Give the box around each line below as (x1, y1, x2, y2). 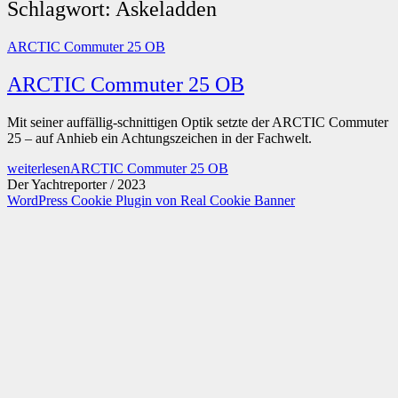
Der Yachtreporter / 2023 (7, 176, 146, 192)
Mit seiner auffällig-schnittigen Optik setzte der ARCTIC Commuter (7, 114, 388, 130)
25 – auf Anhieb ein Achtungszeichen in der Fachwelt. (7, 130, 312, 146)
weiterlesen (7, 160, 70, 176)
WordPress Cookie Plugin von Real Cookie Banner (7, 192, 295, 208)
